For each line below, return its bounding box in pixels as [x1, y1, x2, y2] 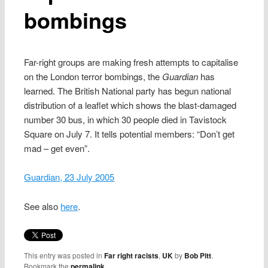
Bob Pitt [184, 250, 212, 261]
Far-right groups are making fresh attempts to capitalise [24, 55, 239, 68]
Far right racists [104, 250, 159, 261]
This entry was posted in [24, 250, 105, 261]
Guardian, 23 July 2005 [24, 170, 115, 184]
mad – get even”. [24, 141, 90, 154]
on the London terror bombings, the [24, 69, 163, 83]
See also [24, 199, 61, 212]
